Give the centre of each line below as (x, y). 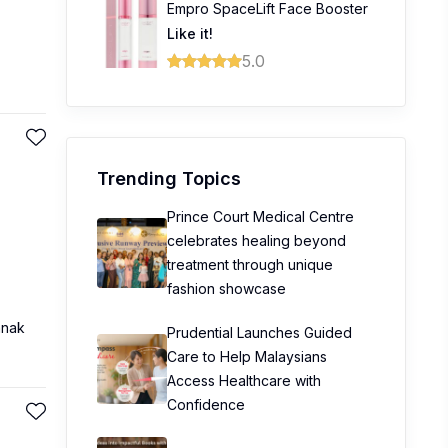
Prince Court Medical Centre (260, 216)
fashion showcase (226, 288)
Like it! (190, 33)
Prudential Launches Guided (259, 332)
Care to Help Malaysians (247, 356)
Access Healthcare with (244, 380)
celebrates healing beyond (256, 240)
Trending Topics (169, 178)
